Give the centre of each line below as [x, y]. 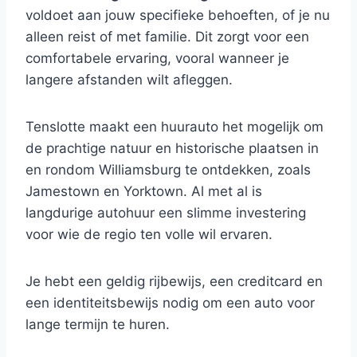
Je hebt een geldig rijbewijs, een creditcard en [174, 281]
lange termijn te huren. [98, 324]
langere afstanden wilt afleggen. [129, 80]
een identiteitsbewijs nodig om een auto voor [170, 303]
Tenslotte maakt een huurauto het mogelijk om [175, 127]
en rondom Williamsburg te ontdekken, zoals [168, 170]
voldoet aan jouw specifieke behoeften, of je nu [178, 15]
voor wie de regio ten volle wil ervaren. [149, 234]
